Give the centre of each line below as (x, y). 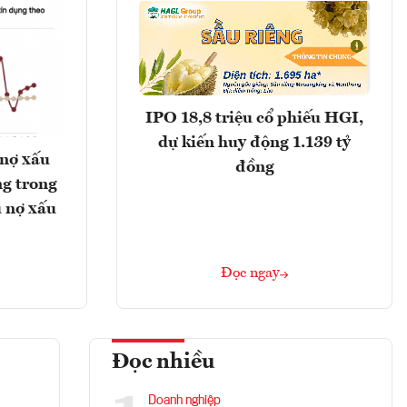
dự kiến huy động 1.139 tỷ (254, 142)
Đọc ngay (250, 274)
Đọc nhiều (164, 363)
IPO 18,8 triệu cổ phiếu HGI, (254, 118)
